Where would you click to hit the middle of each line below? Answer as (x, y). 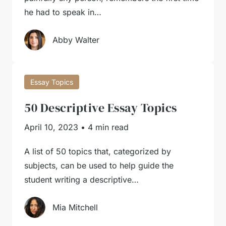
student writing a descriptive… (81, 180)
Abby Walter (76, 40)
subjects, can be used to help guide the (99, 165)
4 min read (108, 127)
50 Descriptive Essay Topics (101, 108)
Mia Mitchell (75, 207)
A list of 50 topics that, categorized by (98, 151)
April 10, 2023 (51, 127)
